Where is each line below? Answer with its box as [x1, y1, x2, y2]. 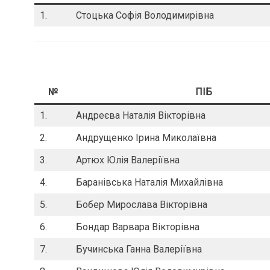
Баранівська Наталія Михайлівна [76, 177, 223, 189]
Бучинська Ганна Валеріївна [76, 243, 202, 256]
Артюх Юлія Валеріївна [76, 154, 180, 166]
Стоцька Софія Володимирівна [76, 10, 214, 22]
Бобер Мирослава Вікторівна [76, 199, 207, 211]
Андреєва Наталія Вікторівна [76, 110, 206, 122]
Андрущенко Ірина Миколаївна [76, 132, 216, 144]
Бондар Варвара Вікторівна [76, 221, 199, 233]
